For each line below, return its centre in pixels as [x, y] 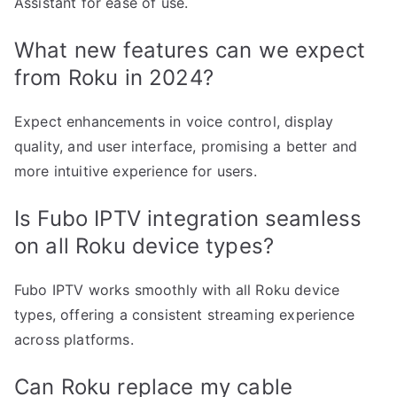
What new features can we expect [190, 51]
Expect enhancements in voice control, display [174, 122]
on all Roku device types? [144, 246]
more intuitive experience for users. [136, 171]
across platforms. [74, 340]
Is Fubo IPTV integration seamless [188, 219]
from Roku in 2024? [114, 78]
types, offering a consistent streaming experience [184, 315]
